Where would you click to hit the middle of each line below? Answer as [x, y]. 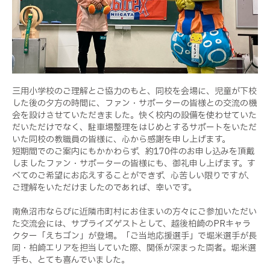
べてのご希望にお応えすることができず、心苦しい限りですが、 [133, 175]
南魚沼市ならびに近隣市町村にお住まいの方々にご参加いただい [134, 212]
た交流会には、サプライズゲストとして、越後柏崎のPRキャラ [131, 224]
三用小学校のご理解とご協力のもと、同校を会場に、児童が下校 [134, 91]
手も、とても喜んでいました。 [71, 260]
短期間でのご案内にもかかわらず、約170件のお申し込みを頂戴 [133, 151]
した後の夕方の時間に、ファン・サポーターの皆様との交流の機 [134, 103]
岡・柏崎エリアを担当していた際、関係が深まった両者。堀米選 [134, 248]
